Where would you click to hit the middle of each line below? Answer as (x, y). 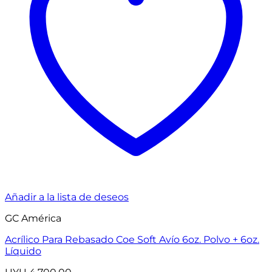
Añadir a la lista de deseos (67, 197)
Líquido (23, 251)
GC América (33, 219)
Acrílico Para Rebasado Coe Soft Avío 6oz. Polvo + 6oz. (132, 240)
